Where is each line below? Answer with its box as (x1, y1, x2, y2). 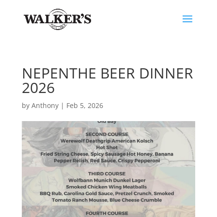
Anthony (31, 101, 59, 110)
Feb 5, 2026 (66, 101, 103, 110)
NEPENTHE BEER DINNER (21, 63, 193, 83)
